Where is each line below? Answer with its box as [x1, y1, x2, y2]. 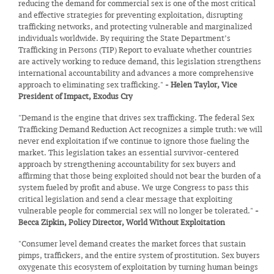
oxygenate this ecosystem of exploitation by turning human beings [18, 262, 258, 272]
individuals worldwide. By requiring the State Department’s [18, 33, 231, 43]
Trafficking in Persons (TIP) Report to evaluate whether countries [18, 45, 252, 55]
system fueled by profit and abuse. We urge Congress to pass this [18, 182, 249, 193]
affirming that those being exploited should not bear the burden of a [18, 171, 261, 181]
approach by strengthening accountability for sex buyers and [18, 159, 235, 169]
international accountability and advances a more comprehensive [18, 68, 254, 78]
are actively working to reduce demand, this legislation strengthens [18, 56, 261, 67]
